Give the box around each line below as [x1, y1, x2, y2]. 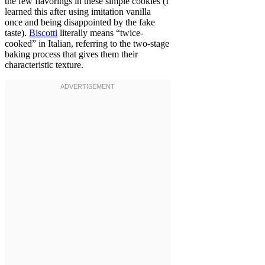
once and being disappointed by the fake [5, 17, 155, 28]
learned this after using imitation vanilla [5, 7, 151, 17]
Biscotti [29, 28, 57, 38]
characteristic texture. [5, 60, 83, 70]
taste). [5, 28, 29, 38]
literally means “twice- [57, 28, 143, 38]
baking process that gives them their [5, 49, 138, 60]
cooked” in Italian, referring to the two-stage [5, 38, 169, 49]
